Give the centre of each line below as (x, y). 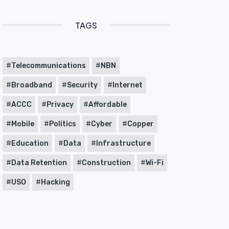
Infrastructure (123, 143)
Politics (62, 124)
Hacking (55, 182)
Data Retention (39, 163)
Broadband (31, 85)
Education (30, 143)
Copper (140, 124)
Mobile (22, 124)
